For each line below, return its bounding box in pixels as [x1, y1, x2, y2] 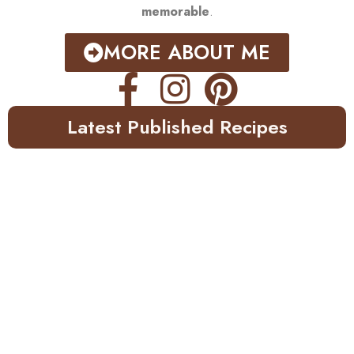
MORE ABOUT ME [104, 37, 270, 66]
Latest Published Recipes [66, 112, 288, 141]
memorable [141, 2, 209, 21]
